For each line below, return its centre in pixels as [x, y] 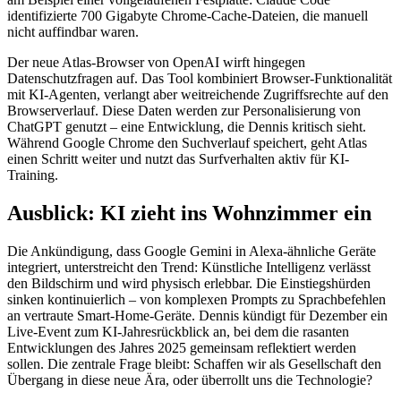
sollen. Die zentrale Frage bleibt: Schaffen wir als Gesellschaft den [194, 363]
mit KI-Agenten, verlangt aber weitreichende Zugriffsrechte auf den [198, 95]
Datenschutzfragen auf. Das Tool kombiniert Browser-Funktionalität [200, 79]
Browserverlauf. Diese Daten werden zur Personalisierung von [184, 111]
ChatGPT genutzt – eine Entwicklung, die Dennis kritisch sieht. [187, 127]
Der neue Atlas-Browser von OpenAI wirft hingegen [156, 63]
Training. [33, 175]
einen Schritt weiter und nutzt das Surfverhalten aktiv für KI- [178, 159]
